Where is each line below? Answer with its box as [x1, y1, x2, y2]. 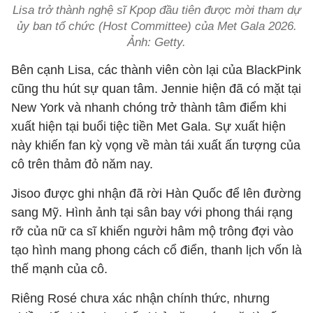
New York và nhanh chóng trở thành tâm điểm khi [11, 101, 286, 115]
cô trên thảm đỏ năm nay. [11, 157, 153, 171]
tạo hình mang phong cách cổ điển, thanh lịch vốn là [11, 243, 302, 257]
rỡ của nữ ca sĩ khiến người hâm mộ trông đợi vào [11, 224, 293, 238]
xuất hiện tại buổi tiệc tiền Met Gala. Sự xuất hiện [11, 119, 286, 133]
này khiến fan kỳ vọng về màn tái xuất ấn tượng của [11, 138, 300, 152]
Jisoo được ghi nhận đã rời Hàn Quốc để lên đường [11, 187, 301, 201]
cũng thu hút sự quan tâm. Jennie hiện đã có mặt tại [11, 82, 301, 96]
